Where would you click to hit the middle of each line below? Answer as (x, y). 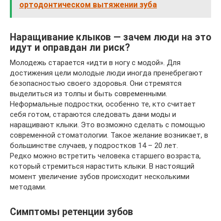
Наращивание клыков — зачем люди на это (110, 37)
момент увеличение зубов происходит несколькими (100, 177)
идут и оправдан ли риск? (70, 48)
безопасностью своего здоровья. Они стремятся (96, 83)
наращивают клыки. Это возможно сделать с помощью (108, 125)
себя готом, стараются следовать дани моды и (93, 114)
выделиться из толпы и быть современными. (89, 94)
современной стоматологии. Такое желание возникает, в (109, 135)
